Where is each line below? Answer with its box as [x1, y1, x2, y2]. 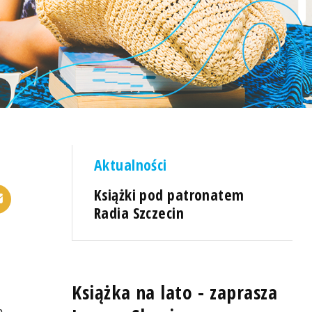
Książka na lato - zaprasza [72, 279, 278, 306]
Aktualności [94, 155, 167, 175]
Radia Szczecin [94, 202, 185, 223]
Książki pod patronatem [94, 184, 244, 205]
